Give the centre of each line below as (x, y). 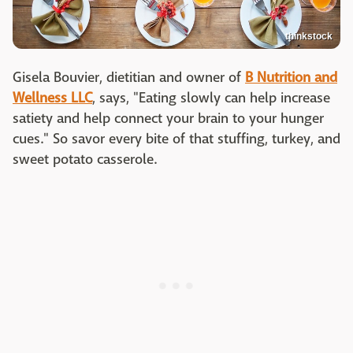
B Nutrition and (291, 77)
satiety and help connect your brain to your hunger (168, 118)
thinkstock (309, 36)
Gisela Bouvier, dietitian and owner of (129, 77)
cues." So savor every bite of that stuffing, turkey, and (176, 139)
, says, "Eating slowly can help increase (211, 98)
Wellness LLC (52, 98)
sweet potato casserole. (86, 159)
